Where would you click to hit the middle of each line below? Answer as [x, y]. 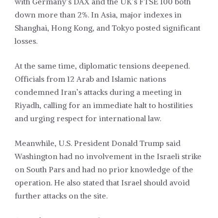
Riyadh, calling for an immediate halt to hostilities [104, 105]
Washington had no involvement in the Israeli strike [108, 156]
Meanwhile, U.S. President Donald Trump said [98, 143]
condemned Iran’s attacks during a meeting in [98, 92]
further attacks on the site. [61, 196]
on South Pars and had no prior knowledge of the [104, 170]
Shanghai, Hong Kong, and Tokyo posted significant [108, 28]
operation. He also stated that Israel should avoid [102, 183]
